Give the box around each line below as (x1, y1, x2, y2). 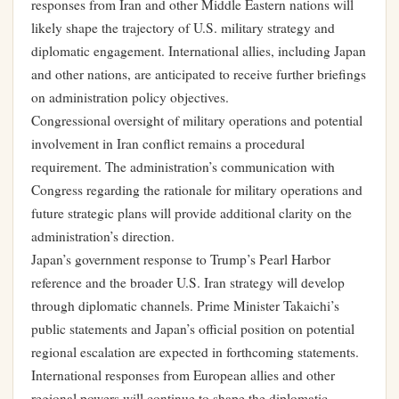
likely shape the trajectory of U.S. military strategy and (31, 19, 335, 37)
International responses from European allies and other (31, 366, 335, 384)
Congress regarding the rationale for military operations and (31, 181, 362, 199)
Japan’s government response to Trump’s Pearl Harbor (31, 250, 330, 268)
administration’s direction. (31, 227, 175, 245)
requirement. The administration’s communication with (31, 158, 335, 175)
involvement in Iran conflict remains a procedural (31, 134, 305, 152)
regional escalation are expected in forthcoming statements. (31, 343, 359, 361)
